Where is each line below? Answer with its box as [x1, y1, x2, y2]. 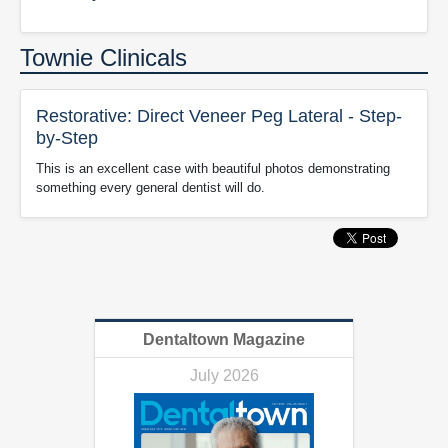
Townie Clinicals [20, 44, 187, 71]
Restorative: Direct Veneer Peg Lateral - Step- [36, 106, 402, 126]
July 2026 [189, 367, 259, 384]
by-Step [36, 128, 98, 148]
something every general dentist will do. [36, 180, 265, 195]
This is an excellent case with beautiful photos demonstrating [36, 161, 390, 176]
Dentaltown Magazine [143, 331, 305, 348]
